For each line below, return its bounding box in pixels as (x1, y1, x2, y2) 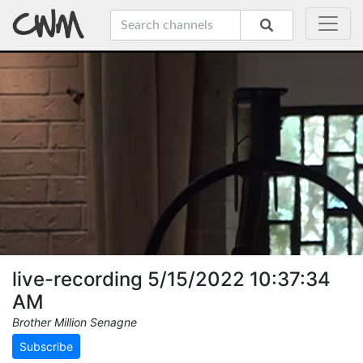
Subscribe (19, 340, 73, 353)
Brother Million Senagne (12, 315, 137, 329)
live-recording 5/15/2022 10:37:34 (12, 267, 331, 291)
